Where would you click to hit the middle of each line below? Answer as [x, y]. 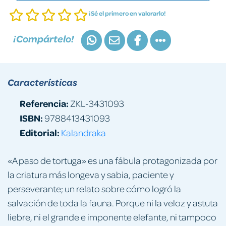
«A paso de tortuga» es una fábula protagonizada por [112, 160]
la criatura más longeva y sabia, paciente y [91, 174]
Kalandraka [83, 132]
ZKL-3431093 [96, 103]
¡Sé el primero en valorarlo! [127, 13]
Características [42, 82]
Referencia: [44, 103]
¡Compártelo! [44, 39]
